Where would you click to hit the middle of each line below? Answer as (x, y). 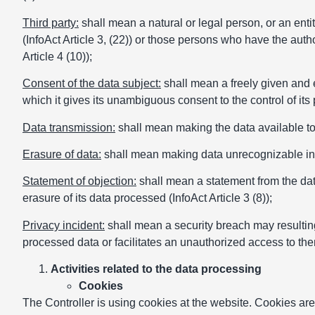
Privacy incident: (64, 225)
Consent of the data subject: (92, 84)
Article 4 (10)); (57, 56)
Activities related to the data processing (156, 269)
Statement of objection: (79, 181)
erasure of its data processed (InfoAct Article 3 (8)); (147, 198)
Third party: (51, 22)
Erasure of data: (62, 155)
